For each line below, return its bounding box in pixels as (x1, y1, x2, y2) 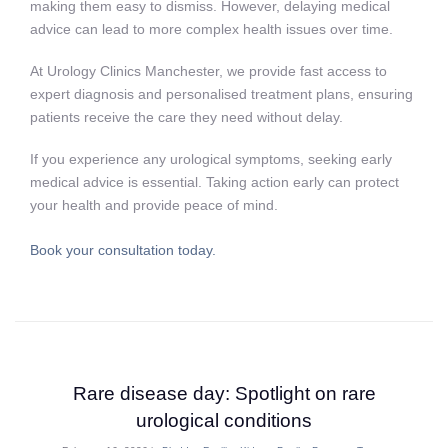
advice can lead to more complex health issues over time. (30, 20, 393, 37)
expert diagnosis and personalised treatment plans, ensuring (30, 85, 413, 102)
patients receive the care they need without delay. (30, 108, 343, 125)
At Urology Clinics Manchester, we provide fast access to (30, 62, 387, 79)
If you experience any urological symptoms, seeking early (30, 151, 392, 168)
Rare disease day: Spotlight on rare (72, 383, 376, 405)
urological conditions (136, 410, 312, 432)
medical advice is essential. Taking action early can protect (30, 174, 399, 191)
